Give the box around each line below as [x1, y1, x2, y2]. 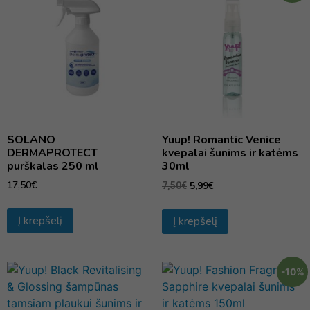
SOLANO [7, 132, 55, 148]
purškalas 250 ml [7, 158, 99, 174]
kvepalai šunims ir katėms [162, 145, 298, 161]
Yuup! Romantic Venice [162, 132, 281, 148]
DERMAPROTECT [7, 145, 98, 161]
